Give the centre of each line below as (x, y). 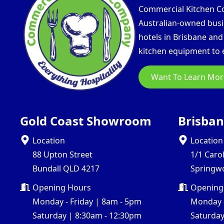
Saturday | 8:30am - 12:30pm (87, 216)
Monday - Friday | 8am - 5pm (87, 202)
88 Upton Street (62, 155)
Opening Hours (62, 188)
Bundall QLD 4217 (66, 169)
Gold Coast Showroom (86, 121)
